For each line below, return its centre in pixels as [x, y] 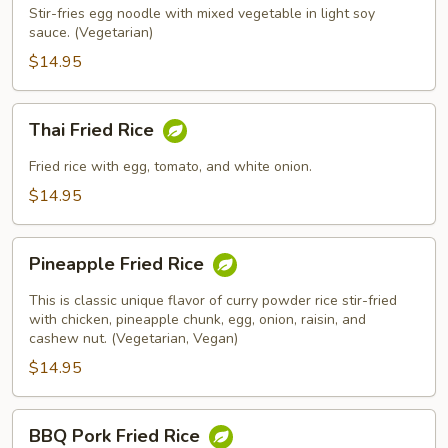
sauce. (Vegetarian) [91, 32]
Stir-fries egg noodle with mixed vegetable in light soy [202, 13]
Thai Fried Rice [94, 130]
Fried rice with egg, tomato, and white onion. [170, 166]
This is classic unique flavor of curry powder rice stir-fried [213, 300]
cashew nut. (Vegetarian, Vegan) [133, 338]
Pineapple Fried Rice [119, 264]
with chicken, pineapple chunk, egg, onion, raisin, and [197, 319]
